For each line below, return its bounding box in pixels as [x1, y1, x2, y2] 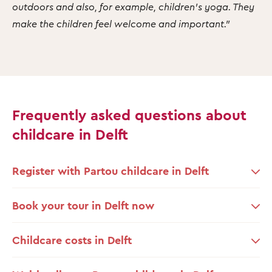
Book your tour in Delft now [12, 198, 154, 212]
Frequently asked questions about [12, 105, 246, 124]
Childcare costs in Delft [12, 233, 132, 246]
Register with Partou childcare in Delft [12, 163, 209, 177]
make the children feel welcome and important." [12, 17, 229, 30]
